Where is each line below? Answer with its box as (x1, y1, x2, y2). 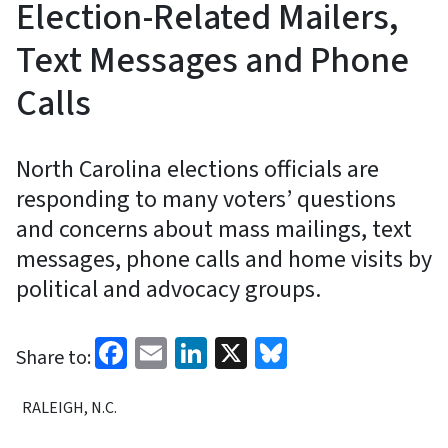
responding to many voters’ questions (16, 181, 396, 217)
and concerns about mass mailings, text (16, 211, 412, 247)
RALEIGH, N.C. (22, 396, 117, 419)
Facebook (127, 327, 255, 374)
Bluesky (287, 327, 393, 374)
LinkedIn (207, 327, 324, 374)
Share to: (16, 343, 91, 372)
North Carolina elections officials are (16, 151, 379, 187)
